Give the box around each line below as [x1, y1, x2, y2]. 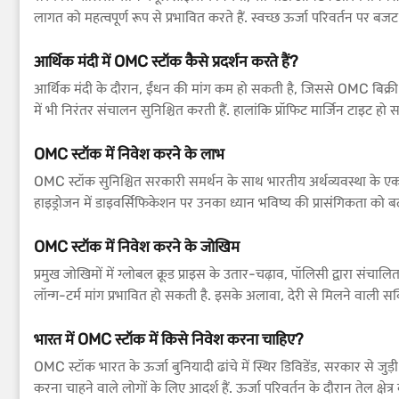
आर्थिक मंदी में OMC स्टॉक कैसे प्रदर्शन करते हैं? [34, 52, 298, 71]
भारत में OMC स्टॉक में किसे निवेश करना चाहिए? [34, 330, 304, 349]
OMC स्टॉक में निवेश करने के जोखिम [34, 237, 240, 256]
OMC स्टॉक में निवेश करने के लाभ [34, 144, 224, 164]
